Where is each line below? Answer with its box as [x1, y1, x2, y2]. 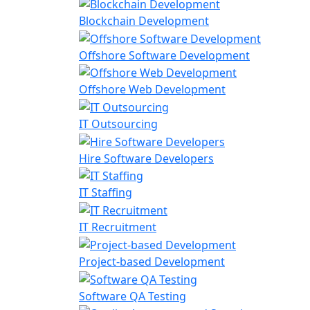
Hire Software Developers [79, 150, 214, 166]
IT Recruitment [79, 219, 156, 235]
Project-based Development [79, 253, 225, 269]
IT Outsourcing [79, 116, 158, 131]
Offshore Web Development [79, 82, 226, 98]
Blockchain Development [79, 12, 209, 28]
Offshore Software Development [79, 47, 250, 63]
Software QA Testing [79, 288, 186, 304]
